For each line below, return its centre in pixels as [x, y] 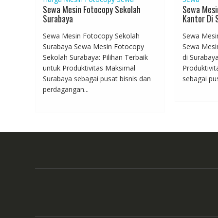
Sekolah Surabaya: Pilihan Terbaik [95, 57]
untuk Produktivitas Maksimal [89, 68]
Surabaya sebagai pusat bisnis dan [97, 79]
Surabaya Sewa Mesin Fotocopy [93, 47]
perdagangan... [66, 90]
